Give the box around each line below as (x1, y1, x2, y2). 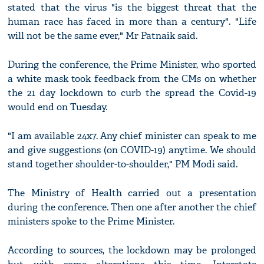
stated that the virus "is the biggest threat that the (8, 1, 256, 14)
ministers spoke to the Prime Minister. (8, 215, 175, 228)
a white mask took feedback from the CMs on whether (8, 72, 256, 85)
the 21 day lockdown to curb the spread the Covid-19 (8, 87, 256, 100)
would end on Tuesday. (8, 101, 108, 114)
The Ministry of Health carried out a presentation (8, 187, 256, 200)
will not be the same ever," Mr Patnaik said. (8, 29, 198, 42)
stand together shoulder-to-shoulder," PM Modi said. (8, 158, 238, 171)
